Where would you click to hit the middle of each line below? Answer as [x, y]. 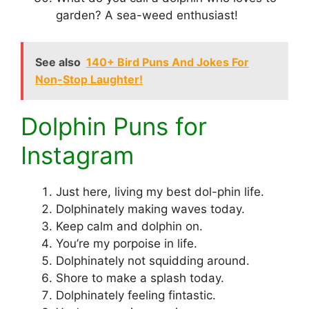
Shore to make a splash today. [140, 278]
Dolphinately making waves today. [150, 209]
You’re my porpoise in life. [127, 243]
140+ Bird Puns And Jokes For [168, 62]
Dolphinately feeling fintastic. [136, 295]
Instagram [77, 155]
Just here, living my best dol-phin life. [160, 191]
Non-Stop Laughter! [89, 79]
